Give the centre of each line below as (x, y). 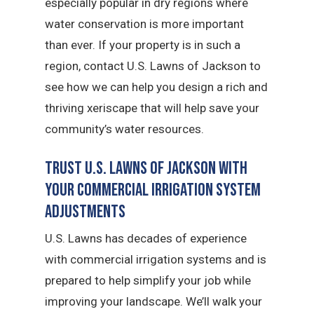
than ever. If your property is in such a (143, 45)
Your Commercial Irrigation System (153, 190)
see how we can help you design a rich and (157, 87)
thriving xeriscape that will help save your (152, 108)
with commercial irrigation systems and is (156, 259)
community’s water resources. (125, 129)
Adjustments (86, 212)
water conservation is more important (145, 24)
